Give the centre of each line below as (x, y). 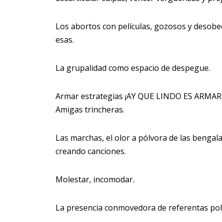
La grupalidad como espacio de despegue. (133, 68)
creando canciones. (91, 151)
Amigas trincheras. (90, 110)
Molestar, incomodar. (95, 180)
